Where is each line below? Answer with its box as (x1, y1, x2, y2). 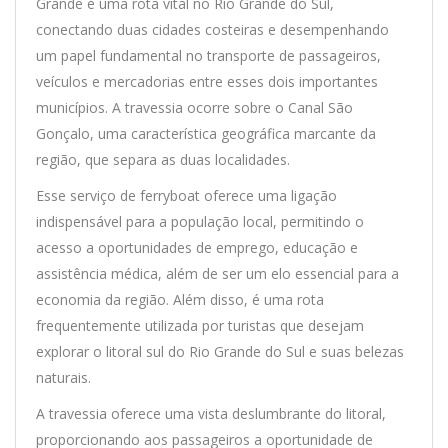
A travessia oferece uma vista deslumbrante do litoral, (36, 403, 386, 423)
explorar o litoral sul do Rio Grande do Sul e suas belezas (36, 341, 404, 361)
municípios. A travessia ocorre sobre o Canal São (36, 97, 353, 117)
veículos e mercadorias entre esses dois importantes (36, 71, 378, 91)
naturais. (36, 367, 91, 387)
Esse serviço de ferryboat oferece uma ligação (36, 185, 337, 205)
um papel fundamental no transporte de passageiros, (36, 45, 381, 65)
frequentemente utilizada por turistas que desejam (36, 315, 364, 335)
